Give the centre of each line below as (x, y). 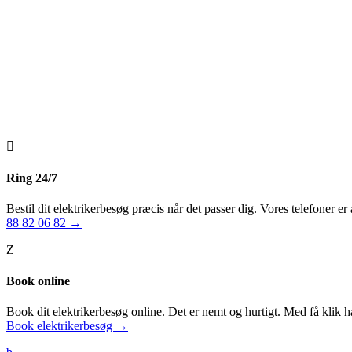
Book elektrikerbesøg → (67, 325)
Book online (38, 280)
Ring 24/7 (32, 178)
